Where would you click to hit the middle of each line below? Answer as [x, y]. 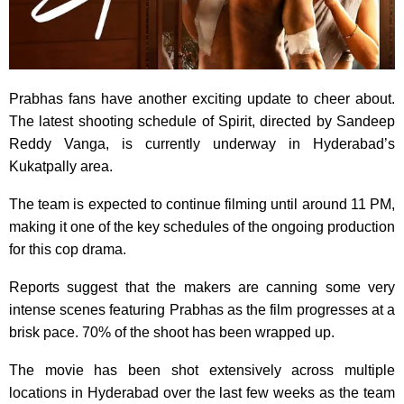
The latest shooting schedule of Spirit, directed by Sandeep [202, 121]
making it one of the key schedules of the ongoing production [202, 226]
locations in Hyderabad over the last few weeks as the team [202, 392]
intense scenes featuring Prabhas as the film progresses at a [202, 309]
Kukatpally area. [61, 166]
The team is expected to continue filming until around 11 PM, [202, 204]
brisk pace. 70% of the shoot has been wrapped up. [172, 332]
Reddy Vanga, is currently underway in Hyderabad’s [202, 143]
